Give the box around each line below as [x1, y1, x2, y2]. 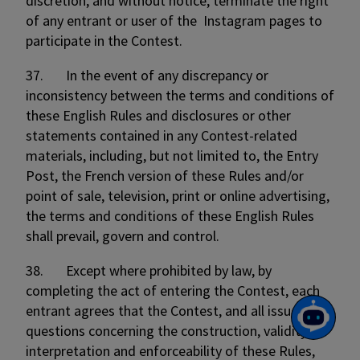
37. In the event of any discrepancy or [26, 66, 268, 84]
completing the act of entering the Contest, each [26, 281, 320, 300]
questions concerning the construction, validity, [26, 321, 309, 340]
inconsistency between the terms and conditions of [26, 86, 334, 104]
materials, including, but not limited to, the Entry [26, 146, 318, 165]
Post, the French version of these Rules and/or [26, 166, 304, 185]
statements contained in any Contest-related [26, 126, 297, 145]
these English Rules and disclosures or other [26, 106, 291, 125]
